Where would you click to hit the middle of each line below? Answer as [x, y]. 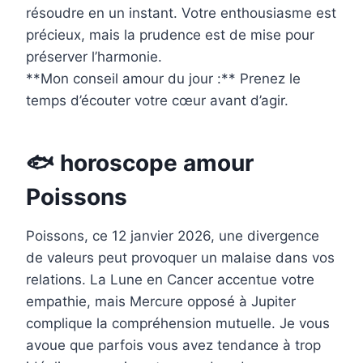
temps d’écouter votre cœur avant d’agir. [157, 101]
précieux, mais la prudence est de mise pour [170, 35]
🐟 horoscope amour [140, 163]
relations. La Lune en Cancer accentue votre [170, 280]
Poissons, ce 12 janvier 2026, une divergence [173, 236]
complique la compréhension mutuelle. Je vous [178, 324]
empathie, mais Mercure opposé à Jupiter [161, 302]
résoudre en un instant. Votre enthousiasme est [181, 13]
